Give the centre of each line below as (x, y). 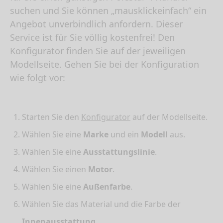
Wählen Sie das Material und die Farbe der (101, 204)
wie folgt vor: (38, 78)
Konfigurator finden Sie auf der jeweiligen (98, 51)
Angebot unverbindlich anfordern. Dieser (96, 24)
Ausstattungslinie (119, 152)
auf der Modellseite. (169, 117)
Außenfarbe (107, 187)
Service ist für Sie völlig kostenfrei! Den (92, 38)
